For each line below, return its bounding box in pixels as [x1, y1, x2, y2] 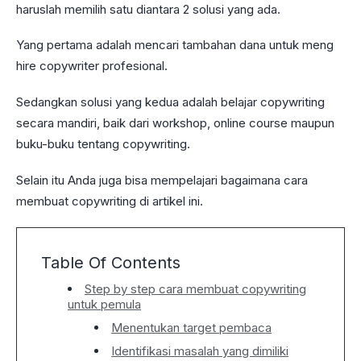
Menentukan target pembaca [111, 319, 272, 335]
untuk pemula [68, 296, 141, 312]
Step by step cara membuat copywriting [85, 280, 306, 297]
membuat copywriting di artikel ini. [16, 193, 206, 209]
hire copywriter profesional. [16, 58, 171, 74]
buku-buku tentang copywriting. [16, 136, 193, 152]
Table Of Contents [41, 252, 180, 272]
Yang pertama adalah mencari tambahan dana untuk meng [16, 37, 334, 53]
